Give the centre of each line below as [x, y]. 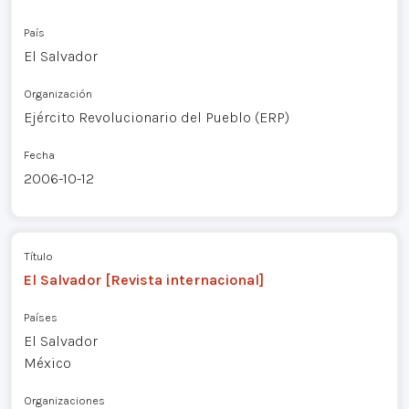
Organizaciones [64, 400]
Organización [58, 94]
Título [38, 256]
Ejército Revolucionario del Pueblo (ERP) [156, 118]
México [47, 362]
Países [40, 317]
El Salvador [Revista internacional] [143, 279]
